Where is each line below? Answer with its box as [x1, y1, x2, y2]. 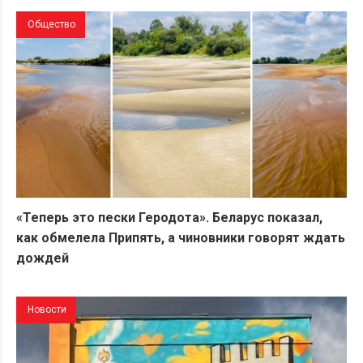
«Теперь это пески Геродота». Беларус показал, [16, 209, 322, 225]
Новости [28, 303, 66, 315]
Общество [28, 19, 75, 31]
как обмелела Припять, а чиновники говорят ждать [16, 229, 345, 246]
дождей [16, 250, 69, 266]
